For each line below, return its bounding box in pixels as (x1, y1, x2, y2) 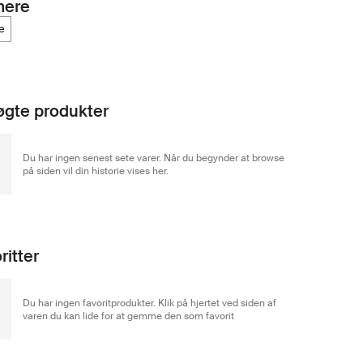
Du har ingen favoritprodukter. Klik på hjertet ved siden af (23, 296, 276, 310)
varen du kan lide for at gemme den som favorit (23, 309, 234, 322)
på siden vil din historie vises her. (23, 164, 169, 177)
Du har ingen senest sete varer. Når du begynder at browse (23, 151, 284, 164)
